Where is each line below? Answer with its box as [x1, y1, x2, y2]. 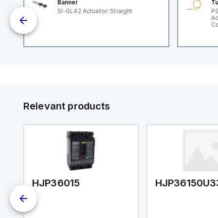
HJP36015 [32, 177, 80, 189]
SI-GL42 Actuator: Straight [57, 7, 133, 15]
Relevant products [23, 100, 110, 112]
